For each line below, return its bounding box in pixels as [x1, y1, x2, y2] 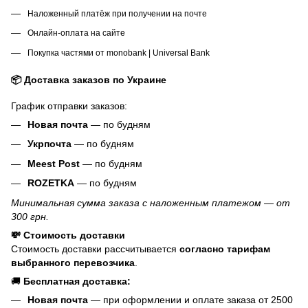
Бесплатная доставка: [23, 275, 131, 287]
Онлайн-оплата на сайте [27, 28, 125, 38]
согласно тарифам [179, 243, 270, 254]
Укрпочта [27, 138, 71, 150]
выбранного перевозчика [11, 256, 135, 268]
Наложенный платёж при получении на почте [27, 8, 207, 19]
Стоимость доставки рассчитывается [11, 243, 179, 254]
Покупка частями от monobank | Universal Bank [27, 47, 210, 58]
